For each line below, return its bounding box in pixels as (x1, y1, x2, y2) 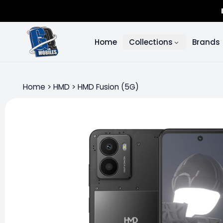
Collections (129, 36, 173, 47)
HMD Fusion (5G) (78, 82, 139, 92)
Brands (192, 36, 220, 47)
